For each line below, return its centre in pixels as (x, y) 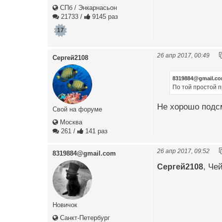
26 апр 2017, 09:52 (183, 151)
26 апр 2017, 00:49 (183, 55)
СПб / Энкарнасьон (87, 7)
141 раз (95, 131)
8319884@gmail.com (84, 153)
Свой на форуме (77, 109)
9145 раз (104, 16)
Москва (70, 122)
